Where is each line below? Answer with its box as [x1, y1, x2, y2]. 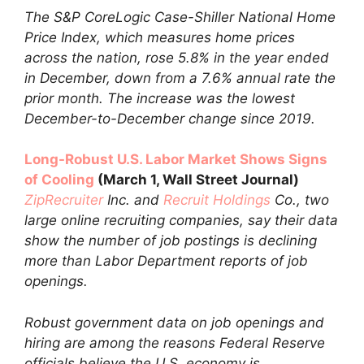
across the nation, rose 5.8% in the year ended [24, 49, 329, 66]
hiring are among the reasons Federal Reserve [24, 334, 325, 351]
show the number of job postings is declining [24, 232, 317, 249]
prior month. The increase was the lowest [24, 89, 295, 106]
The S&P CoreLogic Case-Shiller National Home [24, 8, 336, 25]
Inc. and [103, 192, 163, 208]
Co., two [271, 192, 329, 208]
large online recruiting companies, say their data [24, 212, 338, 228]
